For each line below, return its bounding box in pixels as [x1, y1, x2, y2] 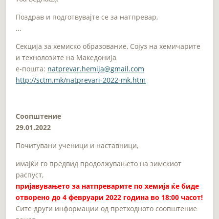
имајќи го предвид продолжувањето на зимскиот [16, 158, 182, 168]
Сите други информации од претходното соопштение [16, 203, 197, 213]
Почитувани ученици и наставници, [16, 140, 139, 150]
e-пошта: [16, 64, 48, 73]
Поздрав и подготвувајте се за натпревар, [16, 12, 158, 22]
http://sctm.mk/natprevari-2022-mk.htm [16, 75, 146, 85]
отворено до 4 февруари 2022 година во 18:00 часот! [16, 192, 203, 202]
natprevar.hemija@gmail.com [47, 64, 145, 73]
